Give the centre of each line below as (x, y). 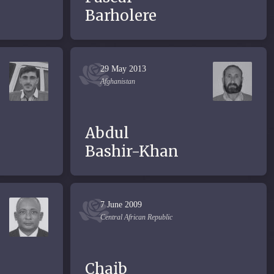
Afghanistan (118, 81)
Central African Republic (136, 217)
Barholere (121, 16)
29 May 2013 (123, 69)
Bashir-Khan (132, 151)
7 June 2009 (121, 205)
